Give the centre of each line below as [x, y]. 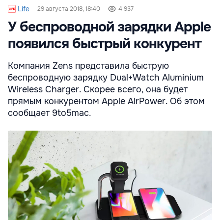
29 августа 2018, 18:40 [69, 9]
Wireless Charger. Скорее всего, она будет [98, 89]
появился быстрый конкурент [105, 43]
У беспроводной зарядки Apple [109, 27]
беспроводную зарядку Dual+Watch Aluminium [106, 77]
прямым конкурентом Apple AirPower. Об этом [106, 101]
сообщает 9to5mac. [50, 113]
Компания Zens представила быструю [88, 66]
